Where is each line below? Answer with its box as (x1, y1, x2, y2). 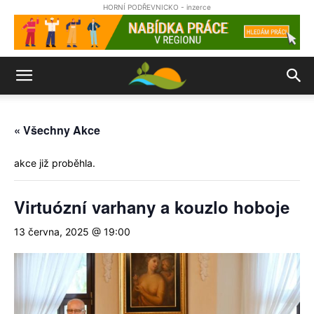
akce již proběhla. (14, 157, 95, 169)
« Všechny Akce (14, 122, 100, 138)
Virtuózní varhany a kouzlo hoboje (14, 195, 289, 219)
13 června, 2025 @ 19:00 (14, 226, 130, 238)
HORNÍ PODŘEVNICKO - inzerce (103, 3, 211, 11)
